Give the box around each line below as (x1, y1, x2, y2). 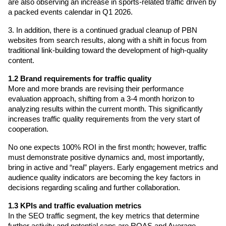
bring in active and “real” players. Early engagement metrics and (8, 163, 218, 172)
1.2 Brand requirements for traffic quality (8, 74, 151, 83)
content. (8, 56, 34, 65)
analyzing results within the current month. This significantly (8, 104, 203, 113)
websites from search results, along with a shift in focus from (8, 36, 207, 44)
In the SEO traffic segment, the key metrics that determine (8, 211, 199, 220)
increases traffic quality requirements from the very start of (8, 115, 200, 123)
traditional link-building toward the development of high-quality (8, 46, 208, 54)
